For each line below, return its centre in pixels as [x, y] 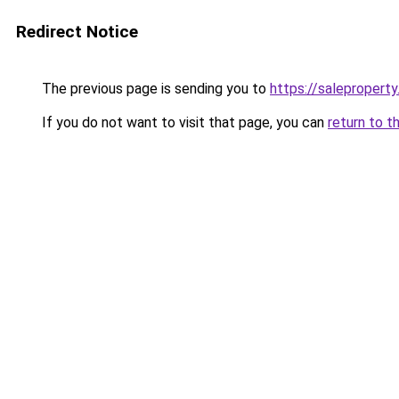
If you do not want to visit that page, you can [183, 122]
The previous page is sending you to [154, 89]
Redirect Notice [77, 32]
